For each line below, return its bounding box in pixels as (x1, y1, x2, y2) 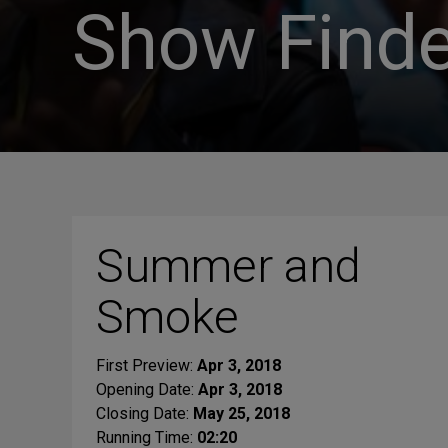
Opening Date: (96, 380, 198, 399)
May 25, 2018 (193, 404, 290, 423)
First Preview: (96, 356, 197, 375)
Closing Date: (96, 404, 193, 423)
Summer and (96, 238, 361, 293)
